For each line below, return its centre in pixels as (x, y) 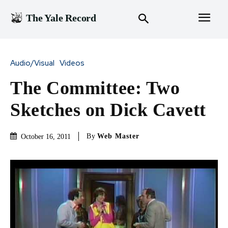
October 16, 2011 (46, 136)
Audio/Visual (32, 63)
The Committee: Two (95, 88)
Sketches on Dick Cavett (108, 110)
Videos (72, 63)
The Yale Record (61, 18)
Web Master (118, 136)
